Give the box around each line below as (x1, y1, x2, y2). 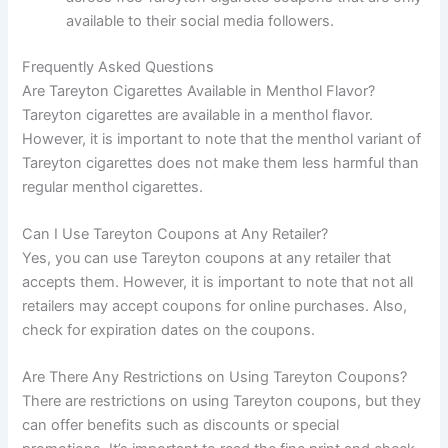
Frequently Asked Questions (22, 57, 215, 76)
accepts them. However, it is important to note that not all (22, 273, 414, 292)
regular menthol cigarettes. (22, 177, 204, 196)
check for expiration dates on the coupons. (22, 321, 316, 340)
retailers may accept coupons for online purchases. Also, (22, 297, 408, 316)
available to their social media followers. (66, 11, 335, 30)
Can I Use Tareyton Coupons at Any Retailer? (22, 225, 329, 244)
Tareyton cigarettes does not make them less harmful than (22, 153, 420, 172)
